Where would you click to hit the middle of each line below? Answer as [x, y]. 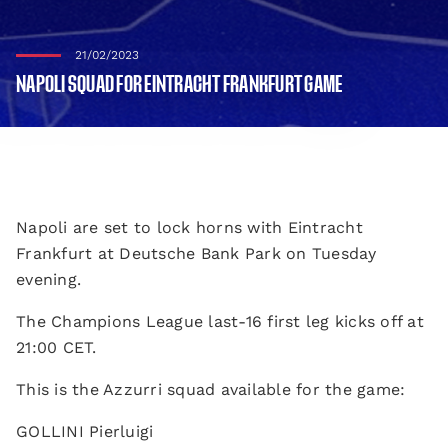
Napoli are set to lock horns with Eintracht [189, 227]
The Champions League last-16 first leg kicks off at [220, 321]
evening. [48, 279]
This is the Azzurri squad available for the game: [211, 389]
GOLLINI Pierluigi [85, 431]
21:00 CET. [56, 347]
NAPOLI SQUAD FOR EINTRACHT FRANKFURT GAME [179, 85]
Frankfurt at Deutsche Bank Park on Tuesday [196, 253]
